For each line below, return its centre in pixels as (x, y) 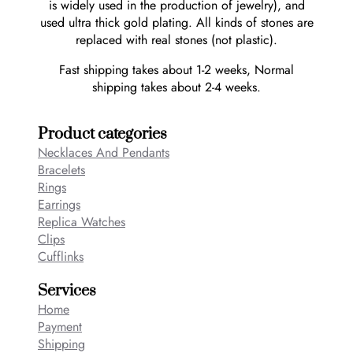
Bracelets (61, 169)
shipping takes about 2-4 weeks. (176, 87)
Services (67, 291)
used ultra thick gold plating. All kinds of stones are (176, 22)
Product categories (102, 134)
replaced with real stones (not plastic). (176, 39)
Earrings (59, 204)
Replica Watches (82, 221)
